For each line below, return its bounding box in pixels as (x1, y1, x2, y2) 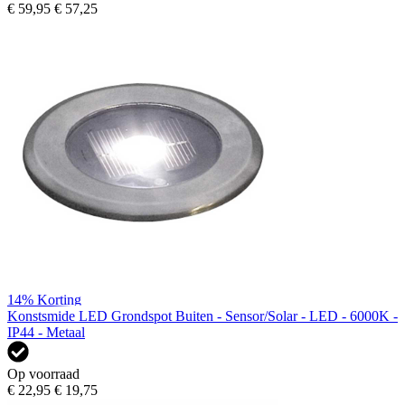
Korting (37, 291, 81, 307)
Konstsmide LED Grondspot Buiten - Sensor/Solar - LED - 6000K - (7, 307, 398, 324)
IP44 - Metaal (7, 324, 85, 340)
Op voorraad (7, 365, 80, 381)
